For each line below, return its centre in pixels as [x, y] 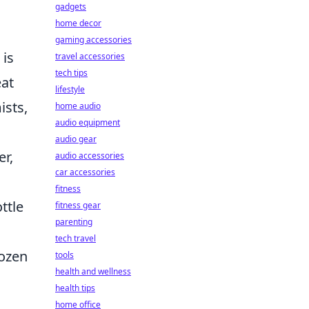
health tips [75, 288]
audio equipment [88, 122]
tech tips [71, 73]
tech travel [76, 238]
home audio [78, 106]
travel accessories [90, 56]
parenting [74, 222]
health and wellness [93, 271]
